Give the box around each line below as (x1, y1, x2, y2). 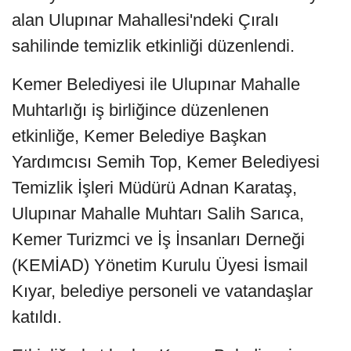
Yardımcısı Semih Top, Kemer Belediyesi (12, 151, 320, 172)
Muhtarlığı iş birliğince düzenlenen (12, 100, 269, 120)
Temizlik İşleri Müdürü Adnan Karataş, (12, 177, 297, 197)
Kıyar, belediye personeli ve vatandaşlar (12, 280, 313, 301)
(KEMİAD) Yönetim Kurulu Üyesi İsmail (12, 255, 308, 275)
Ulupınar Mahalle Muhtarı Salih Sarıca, (12, 203, 304, 223)
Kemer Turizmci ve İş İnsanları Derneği (12, 229, 305, 249)
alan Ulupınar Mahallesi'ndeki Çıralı (12, 9, 279, 30)
